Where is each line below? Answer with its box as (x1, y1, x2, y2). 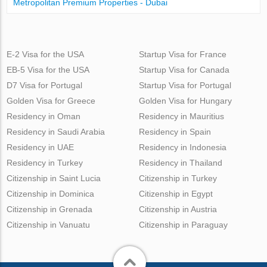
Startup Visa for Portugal (138, 80, 231, 91)
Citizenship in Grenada (7, 204, 93, 215)
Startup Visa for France (138, 49, 226, 60)
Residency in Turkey (7, 158, 83, 168)
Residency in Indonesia (138, 142, 226, 153)
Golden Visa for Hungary (138, 96, 232, 106)
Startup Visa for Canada (138, 65, 229, 75)
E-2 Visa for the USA (7, 49, 85, 60)
